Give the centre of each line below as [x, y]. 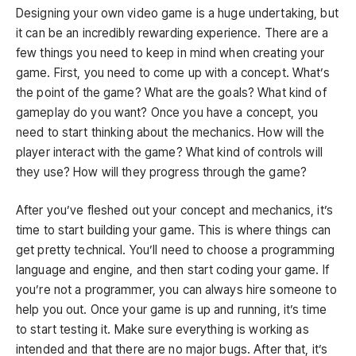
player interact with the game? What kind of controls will [169, 152]
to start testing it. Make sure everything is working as [163, 329]
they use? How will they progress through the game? [162, 172]
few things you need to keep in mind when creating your [170, 52]
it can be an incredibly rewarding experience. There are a [172, 33]
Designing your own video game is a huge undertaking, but [177, 13]
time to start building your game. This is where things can [174, 230]
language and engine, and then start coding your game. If [172, 269]
